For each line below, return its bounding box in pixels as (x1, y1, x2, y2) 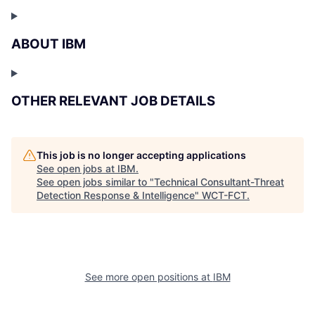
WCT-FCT (202, 189, 247, 202)
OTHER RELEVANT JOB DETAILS (11, 93, 215, 110)
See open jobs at (37, 162, 117, 175)
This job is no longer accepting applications (37, 149, 246, 162)
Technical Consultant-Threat (154, 176, 284, 188)
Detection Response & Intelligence (37, 189, 195, 202)
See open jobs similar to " (37, 176, 154, 188)
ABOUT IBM (11, 36, 86, 53)
